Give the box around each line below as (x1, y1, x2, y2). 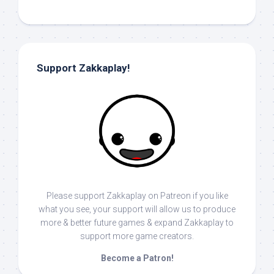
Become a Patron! (100, 253, 174, 264)
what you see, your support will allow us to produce (39, 204, 235, 215)
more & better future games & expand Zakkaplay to (40, 218, 234, 228)
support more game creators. (80, 231, 194, 242)
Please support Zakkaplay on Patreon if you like (46, 191, 228, 201)
